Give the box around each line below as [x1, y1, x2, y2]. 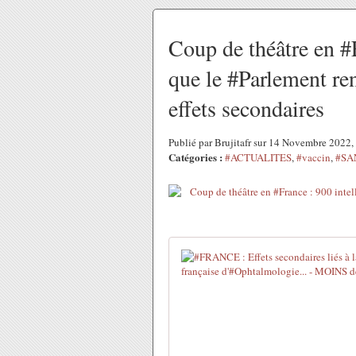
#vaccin [296, 150, 331, 164]
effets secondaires [168, 93, 324, 123]
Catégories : [168, 149, 222, 164]
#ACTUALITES [225, 150, 292, 164]
